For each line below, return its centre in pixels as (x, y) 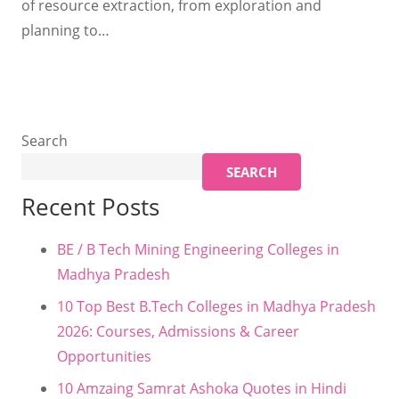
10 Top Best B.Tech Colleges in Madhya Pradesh (216, 306)
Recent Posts (90, 206)
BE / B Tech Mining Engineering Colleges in (198, 249)
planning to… (65, 30)
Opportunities (104, 356)
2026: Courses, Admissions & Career (178, 331)
